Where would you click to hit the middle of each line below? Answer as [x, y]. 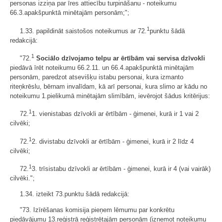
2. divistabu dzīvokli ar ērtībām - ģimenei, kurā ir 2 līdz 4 [113, 141]
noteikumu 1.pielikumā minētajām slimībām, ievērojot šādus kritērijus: [110, 96]
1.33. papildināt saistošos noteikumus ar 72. [83, 31]
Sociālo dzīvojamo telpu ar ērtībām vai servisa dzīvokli [121, 58]
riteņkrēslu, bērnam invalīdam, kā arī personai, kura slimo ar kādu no [109, 87]
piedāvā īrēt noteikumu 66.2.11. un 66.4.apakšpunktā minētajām [102, 68]
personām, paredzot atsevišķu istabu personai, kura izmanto [97, 77]
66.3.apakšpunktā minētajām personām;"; [70, 13]
